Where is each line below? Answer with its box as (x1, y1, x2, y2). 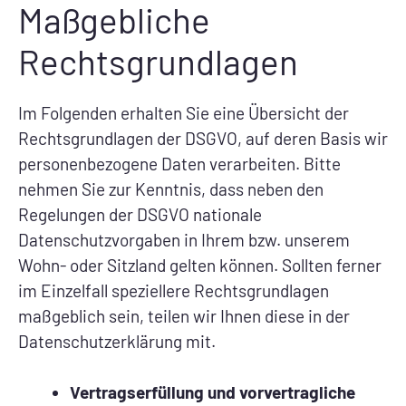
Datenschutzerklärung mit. (18, 331, 216, 353)
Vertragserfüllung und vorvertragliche (70, 382, 355, 403)
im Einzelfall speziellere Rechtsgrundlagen (18, 280, 329, 302)
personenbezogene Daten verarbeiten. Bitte (18, 153, 341, 175)
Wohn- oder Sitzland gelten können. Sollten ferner (18, 255, 382, 276)
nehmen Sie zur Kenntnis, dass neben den (18, 179, 324, 200)
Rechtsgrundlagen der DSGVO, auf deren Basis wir (18, 128, 388, 150)
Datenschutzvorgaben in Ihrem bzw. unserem (18, 229, 350, 251)
